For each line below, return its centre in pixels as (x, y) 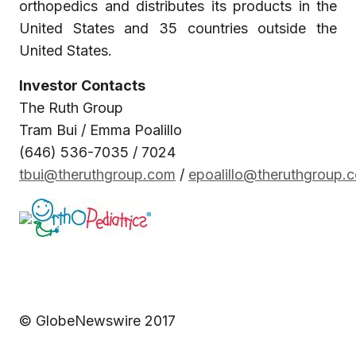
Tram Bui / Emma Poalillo (101, 130)
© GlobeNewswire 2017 (97, 321)
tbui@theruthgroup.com (97, 174)
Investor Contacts (82, 85)
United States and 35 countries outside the (178, 28)
